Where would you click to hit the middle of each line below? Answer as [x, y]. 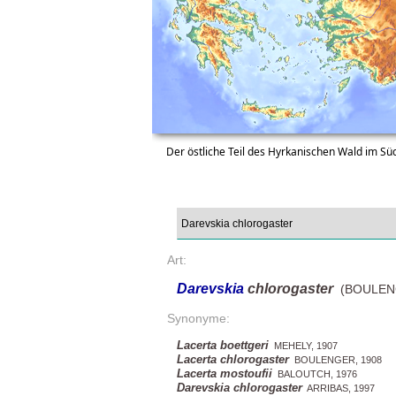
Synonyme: [198, 319]
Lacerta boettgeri [223, 346]
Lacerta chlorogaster [233, 360]
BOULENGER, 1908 [335, 360]
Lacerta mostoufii [225, 374]
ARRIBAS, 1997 [339, 388]
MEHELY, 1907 [303, 346]
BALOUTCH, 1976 [315, 374]
